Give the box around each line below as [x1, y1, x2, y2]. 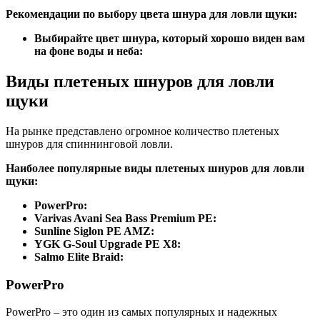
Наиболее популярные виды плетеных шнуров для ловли [6, 161, 304, 174]
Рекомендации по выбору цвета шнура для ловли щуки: [6, 8, 297, 21]
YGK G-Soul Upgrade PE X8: [34, 237, 181, 250]
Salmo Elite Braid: [34, 250, 124, 263]
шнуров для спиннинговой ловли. [6, 137, 173, 150]
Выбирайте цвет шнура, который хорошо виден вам [34, 32, 305, 45]
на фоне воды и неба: [34, 45, 143, 58]
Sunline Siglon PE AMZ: [34, 224, 154, 237]
